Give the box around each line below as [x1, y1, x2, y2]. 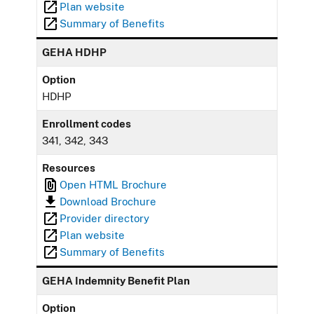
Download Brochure [60, 195, 157, 207]
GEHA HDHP [42, 46, 107, 58]
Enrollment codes [42, 117, 132, 130]
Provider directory [60, 212, 150, 224]
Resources [42, 161, 96, 174]
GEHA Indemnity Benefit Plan [42, 274, 191, 287]
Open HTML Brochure [60, 178, 168, 191]
